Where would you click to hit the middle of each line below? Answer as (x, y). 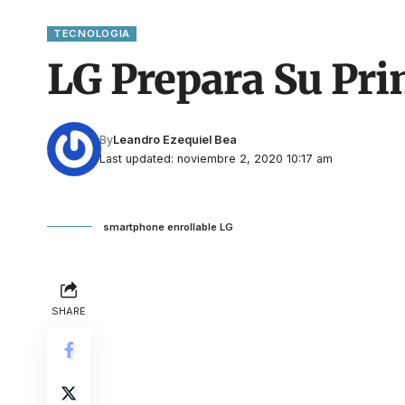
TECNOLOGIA (92, 33)
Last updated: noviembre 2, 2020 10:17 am (217, 158)
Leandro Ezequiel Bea (175, 139)
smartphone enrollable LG (168, 226)
